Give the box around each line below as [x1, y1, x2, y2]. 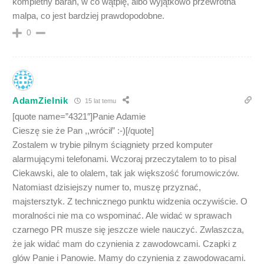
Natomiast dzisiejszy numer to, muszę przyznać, [12, 182, 201, 192]
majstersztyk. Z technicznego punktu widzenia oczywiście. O [12, 196, 247, 206]
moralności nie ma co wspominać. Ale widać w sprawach [12, 210, 232, 220]
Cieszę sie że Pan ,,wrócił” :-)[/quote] [12, 126, 154, 136]
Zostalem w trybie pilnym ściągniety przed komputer [12, 140, 213, 150]
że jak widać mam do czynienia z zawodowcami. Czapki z [12, 239, 237, 249]
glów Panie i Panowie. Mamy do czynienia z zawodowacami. [12, 253, 246, 263]
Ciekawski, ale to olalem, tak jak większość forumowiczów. [12, 168, 239, 178]
